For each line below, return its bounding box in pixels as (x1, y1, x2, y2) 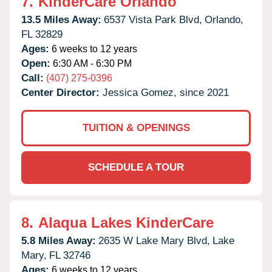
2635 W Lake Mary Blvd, (98, 234, 210, 246)
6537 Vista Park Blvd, (104, 13, 202, 25)
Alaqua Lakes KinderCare (38, 214, 214, 231)
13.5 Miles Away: (21, 13, 101, 25)
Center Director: (21, 86, 103, 98)
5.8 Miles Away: (21, 234, 96, 246)
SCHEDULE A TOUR (88, 161, 184, 173)
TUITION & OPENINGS (82, 121, 190, 134)
